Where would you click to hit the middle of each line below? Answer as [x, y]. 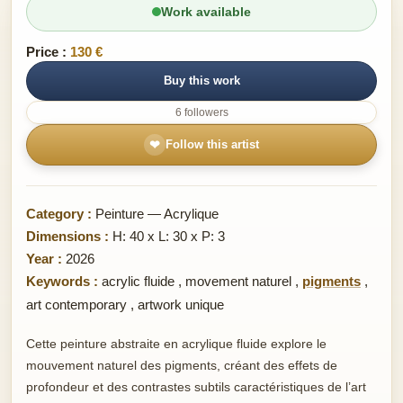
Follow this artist [212, 145]
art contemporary [76, 304]
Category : [59, 213]
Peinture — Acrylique [155, 213]
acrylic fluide [138, 281]
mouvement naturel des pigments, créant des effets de [182, 365]
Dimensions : [67, 236]
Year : [44, 258]
